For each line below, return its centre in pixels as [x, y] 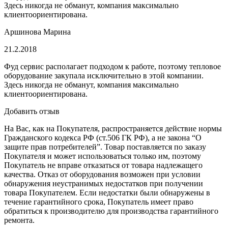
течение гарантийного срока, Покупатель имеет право [99, 202]
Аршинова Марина [37, 32]
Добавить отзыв [32, 111]
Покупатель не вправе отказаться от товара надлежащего [103, 165]
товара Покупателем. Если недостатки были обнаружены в [107, 192]
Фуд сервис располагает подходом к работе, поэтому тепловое [112, 66]
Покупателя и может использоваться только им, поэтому [103, 156]
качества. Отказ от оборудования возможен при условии [102, 174]
